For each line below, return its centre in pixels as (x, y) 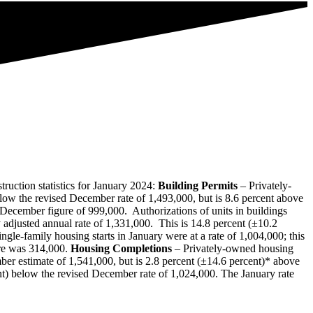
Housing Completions (121, 249)
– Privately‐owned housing (233, 249)
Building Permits (198, 186)
